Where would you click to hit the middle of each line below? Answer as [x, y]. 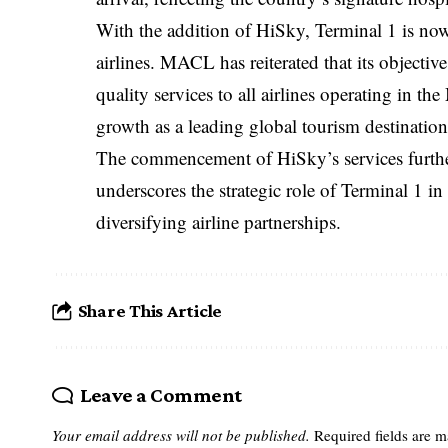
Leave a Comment [160, 394]
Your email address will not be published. [181, 434]
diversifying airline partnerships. [219, 221]
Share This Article [150, 311]
